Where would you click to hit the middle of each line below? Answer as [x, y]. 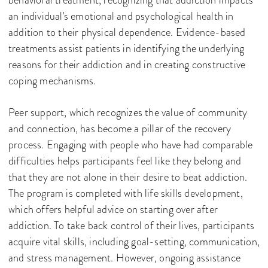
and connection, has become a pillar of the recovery [120, 129]
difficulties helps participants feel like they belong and [125, 161]
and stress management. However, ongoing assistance [125, 258]
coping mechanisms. [52, 81]
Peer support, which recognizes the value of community [128, 113]
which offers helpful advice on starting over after [113, 210]
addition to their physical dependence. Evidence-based [127, 33]
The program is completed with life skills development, [126, 194]
